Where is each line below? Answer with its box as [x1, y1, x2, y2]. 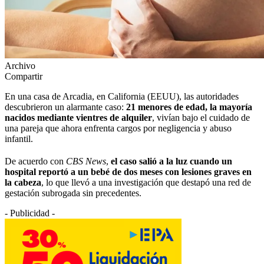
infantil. [5, 133, 35, 144]
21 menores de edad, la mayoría [126, 101, 252, 112]
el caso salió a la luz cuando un [108, 156, 232, 166]
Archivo [5, 60, 35, 71]
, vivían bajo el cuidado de [152, 112, 250, 123]
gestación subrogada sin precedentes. [5, 187, 141, 198]
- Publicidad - [5, 207, 55, 218]
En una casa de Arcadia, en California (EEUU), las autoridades [5, 91, 239, 101]
